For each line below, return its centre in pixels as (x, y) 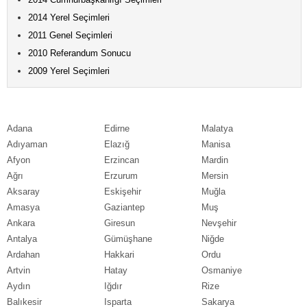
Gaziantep (124, 207)
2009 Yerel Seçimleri (69, 71)
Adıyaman (27, 144)
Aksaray (23, 191)
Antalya (22, 238)
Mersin (214, 175)
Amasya (23, 207)
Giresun (119, 223)
